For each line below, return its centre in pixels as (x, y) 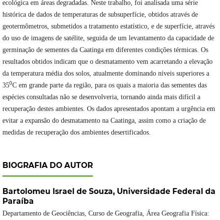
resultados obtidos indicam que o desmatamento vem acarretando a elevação (107, 62)
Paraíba (18, 201)
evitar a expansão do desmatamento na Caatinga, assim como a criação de (104, 121)
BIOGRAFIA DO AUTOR (47, 165)
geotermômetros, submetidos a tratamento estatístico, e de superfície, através (108, 27)
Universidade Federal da (166, 192)
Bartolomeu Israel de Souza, (59, 192)
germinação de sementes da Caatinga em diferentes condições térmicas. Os (105, 50)
